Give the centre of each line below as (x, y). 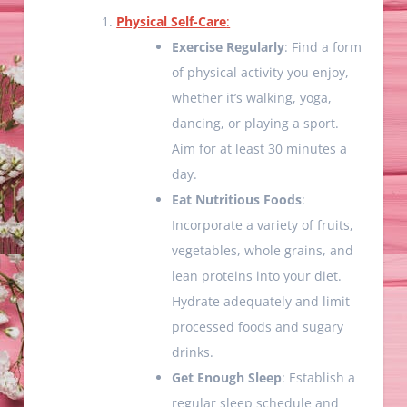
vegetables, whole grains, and (263, 251)
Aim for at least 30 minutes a (260, 149)
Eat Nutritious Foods (237, 200)
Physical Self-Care (172, 22)
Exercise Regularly (228, 47)
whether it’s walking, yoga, (252, 98)
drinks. (193, 352)
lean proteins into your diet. (257, 276)
